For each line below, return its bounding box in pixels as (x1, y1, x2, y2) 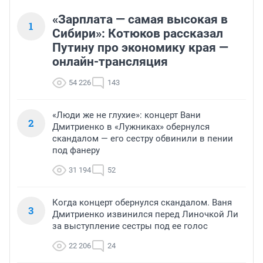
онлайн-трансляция (52, 55, 168, 69)
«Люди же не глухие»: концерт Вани (52, 110, 201, 121)
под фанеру (52, 145, 100, 156)
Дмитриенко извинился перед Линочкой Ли (52, 209, 238, 220)
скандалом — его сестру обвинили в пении (52, 133, 233, 144)
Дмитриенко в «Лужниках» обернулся (52, 122, 210, 133)
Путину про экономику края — (52, 41, 228, 55)
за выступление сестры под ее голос (52, 221, 208, 232)
